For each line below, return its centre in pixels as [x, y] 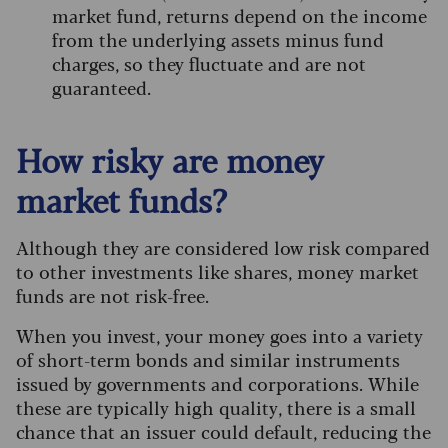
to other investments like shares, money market [217, 271]
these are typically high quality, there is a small [216, 407]
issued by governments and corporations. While [217, 383]
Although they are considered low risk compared [223, 247]
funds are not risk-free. [112, 295]
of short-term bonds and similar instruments [208, 359]
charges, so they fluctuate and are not [209, 63]
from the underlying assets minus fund [218, 39]
